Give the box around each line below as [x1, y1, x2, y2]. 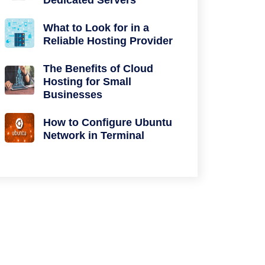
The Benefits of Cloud [43, 63, 153, 75]
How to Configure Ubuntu [43, 117, 172, 128]
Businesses [43, 89, 102, 101]
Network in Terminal [43, 130, 144, 141]
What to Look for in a [43, 22, 149, 34]
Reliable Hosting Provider [43, 35, 173, 47]
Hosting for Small [43, 76, 131, 88]
